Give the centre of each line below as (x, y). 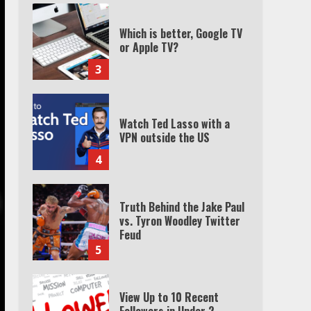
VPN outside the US (164, 137)
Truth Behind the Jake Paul (182, 207)
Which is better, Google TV (180, 33)
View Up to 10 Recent (169, 297)
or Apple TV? (149, 47)
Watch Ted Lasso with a (174, 123)
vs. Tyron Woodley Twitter (179, 220)
